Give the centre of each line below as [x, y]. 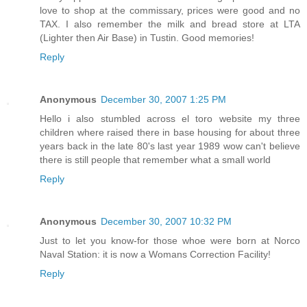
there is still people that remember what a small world [155, 159]
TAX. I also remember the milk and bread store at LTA [170, 24]
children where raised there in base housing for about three [170, 132]
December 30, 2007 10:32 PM [166, 221]
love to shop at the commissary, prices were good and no [170, 10]
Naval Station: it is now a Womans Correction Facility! [155, 254]
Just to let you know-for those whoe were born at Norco [170, 240]
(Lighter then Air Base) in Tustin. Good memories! [147, 37]
